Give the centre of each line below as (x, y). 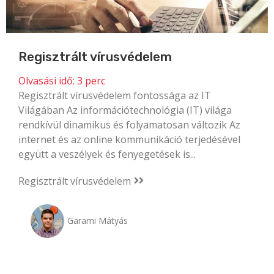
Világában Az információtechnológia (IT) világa (125, 110)
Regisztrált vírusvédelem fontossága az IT (115, 95)
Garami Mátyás (98, 220)
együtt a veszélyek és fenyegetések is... (107, 154)
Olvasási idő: (46, 80)
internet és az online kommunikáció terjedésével (129, 139)
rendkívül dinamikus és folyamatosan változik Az (129, 124)
